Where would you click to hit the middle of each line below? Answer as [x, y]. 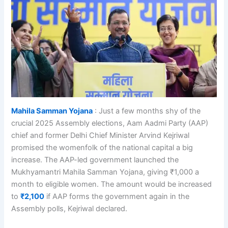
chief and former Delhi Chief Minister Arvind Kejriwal [101, 135]
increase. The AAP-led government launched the [95, 160]
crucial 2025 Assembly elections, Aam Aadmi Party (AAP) [110, 123]
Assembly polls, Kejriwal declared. [69, 208]
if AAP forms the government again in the [117, 196]
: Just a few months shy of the [147, 111]
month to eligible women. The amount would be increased [112, 184]
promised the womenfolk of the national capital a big [102, 147]
